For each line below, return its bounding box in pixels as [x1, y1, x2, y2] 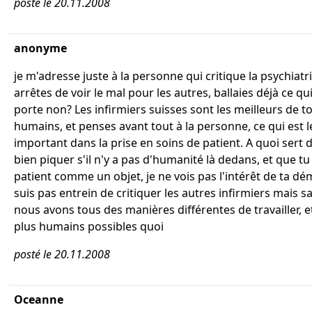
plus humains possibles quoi [14, 219, 164, 234]
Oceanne [14, 292, 63, 307]
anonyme [14, 40, 67, 56]
